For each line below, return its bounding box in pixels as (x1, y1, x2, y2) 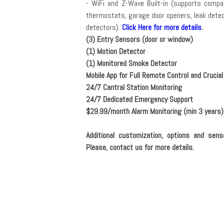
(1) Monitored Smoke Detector (85, 57, 177, 68)
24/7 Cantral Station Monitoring (85, 81, 182, 92)
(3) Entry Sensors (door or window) (85, 33, 193, 44)
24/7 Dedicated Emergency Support (85, 93, 193, 104)
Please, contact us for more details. (85, 141, 194, 152)
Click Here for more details (121, 21, 201, 32)
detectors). (85, 21, 122, 32)
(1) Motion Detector (85, 45, 145, 56)
